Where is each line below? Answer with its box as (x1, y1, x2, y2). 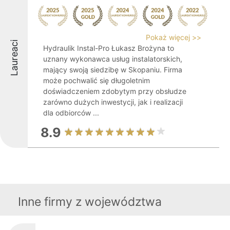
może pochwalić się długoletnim (43, 76, 150, 85)
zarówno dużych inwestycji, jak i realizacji (43, 98, 183, 106)
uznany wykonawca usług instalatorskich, (43, 54, 182, 63)
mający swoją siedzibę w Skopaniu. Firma (43, 65, 182, 74)
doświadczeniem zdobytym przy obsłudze (43, 87, 186, 95)
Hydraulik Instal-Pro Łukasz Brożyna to (43, 44, 174, 52)
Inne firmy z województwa (18, 195, 162, 209)
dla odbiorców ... (43, 108, 99, 117)
